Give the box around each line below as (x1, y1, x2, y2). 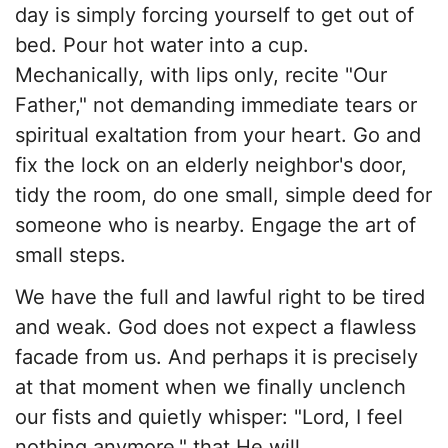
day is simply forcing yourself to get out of (15, 3, 414, 28)
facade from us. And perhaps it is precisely (15, 345, 418, 370)
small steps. (15, 243, 126, 268)
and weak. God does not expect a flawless (15, 315, 416, 340)
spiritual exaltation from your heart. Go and (15, 123, 421, 148)
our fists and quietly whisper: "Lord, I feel (15, 405, 403, 430)
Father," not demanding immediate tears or (15, 93, 417, 118)
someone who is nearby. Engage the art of (15, 213, 416, 238)
